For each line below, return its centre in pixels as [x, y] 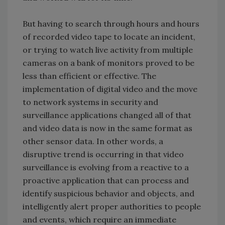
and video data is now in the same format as [107, 128]
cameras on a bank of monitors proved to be [108, 63]
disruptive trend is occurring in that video [103, 154]
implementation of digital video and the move [110, 89]
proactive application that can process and [106, 180]
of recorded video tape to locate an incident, [109, 36]
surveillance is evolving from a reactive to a [106, 167]
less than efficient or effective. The [89, 76]
